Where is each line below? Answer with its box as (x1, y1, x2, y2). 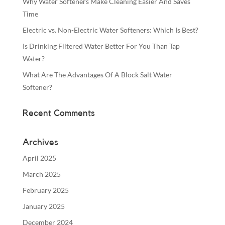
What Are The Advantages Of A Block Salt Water (22, 70, 172, 79)
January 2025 (22, 201, 65, 210)
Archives (22, 137, 58, 147)
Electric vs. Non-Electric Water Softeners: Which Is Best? (22, 25, 198, 34)
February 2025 (22, 185, 69, 194)
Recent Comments (22, 108, 95, 118)
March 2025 (22, 169, 61, 178)
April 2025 (22, 153, 56, 162)
